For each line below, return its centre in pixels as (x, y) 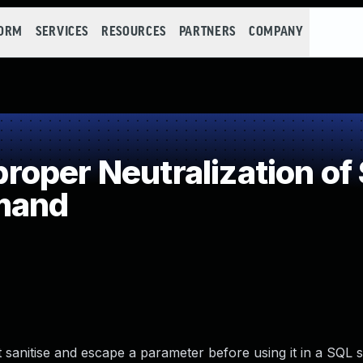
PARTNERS (207, 32)
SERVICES (62, 32)
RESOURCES (134, 32)
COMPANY (276, 32)
